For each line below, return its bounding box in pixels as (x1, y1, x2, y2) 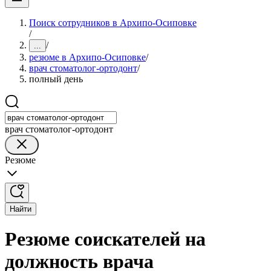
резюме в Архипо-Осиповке (29, 52, 146, 62)
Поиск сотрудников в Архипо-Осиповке (29, 18, 197, 28)
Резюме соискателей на (5, 228, 206, 250)
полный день (29, 74, 83, 84)
